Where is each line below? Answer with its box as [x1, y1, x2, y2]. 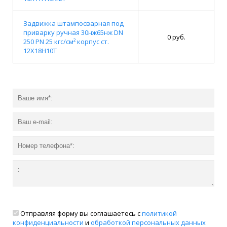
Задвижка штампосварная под [23, 18, 124, 28]
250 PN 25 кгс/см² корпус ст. [23, 36, 109, 46]
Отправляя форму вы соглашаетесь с [19, 208, 142, 218]
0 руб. [167, 32, 185, 42]
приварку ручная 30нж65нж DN [23, 27, 123, 37]
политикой [142, 208, 177, 218]
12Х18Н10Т [23, 46, 57, 55]
